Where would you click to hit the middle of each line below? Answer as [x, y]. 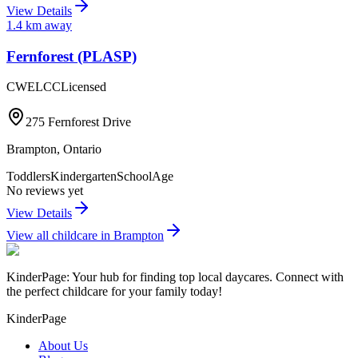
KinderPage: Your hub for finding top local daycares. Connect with [175, 277]
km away [47, 25]
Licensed [84, 87]
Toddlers [28, 177]
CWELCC [34, 87]
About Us [63, 346]
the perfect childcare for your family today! [114, 292]
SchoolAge [145, 177]
